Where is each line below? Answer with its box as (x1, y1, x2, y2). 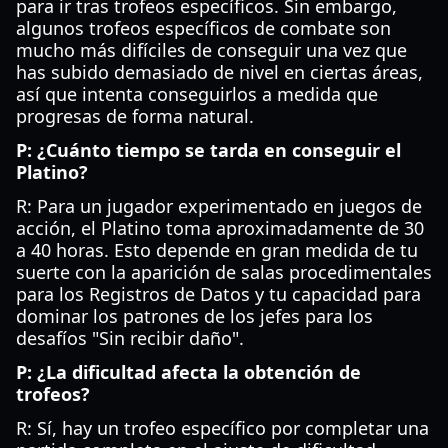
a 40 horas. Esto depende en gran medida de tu (16, 238, 418, 262)
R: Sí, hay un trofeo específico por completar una (16, 416, 429, 440)
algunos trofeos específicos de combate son (16, 16, 391, 40)
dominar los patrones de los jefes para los (16, 304, 373, 328)
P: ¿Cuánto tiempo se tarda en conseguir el (16, 138, 401, 162)
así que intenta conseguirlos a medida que (16, 82, 378, 106)
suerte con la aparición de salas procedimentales (16, 260, 432, 284)
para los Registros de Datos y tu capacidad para (16, 282, 421, 306)
